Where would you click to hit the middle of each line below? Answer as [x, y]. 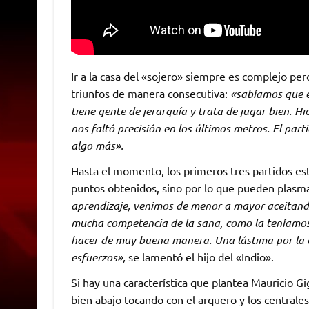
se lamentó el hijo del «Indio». [201, 257]
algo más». [97, 146]
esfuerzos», [99, 257]
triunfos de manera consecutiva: [149, 93]
